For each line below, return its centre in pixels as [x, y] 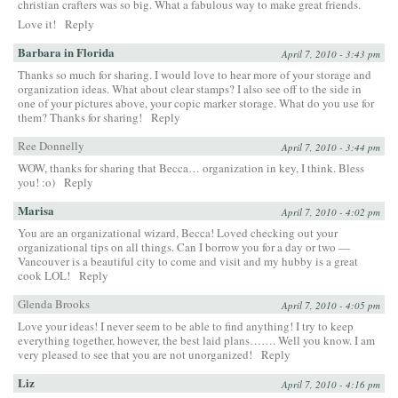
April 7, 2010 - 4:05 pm [331, 305]
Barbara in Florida [66, 52]
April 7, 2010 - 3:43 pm [331, 53]
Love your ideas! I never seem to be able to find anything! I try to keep [186, 326]
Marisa [36, 210]
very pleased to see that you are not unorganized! [135, 354]
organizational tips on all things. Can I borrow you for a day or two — [184, 247]
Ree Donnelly [51, 145]
